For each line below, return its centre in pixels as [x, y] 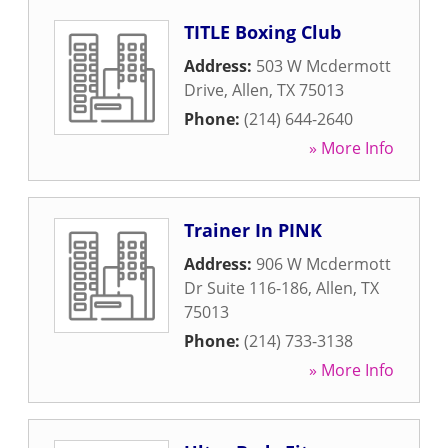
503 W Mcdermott [323, 66]
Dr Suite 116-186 [246, 288]
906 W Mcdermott [323, 264]
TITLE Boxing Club [262, 32]
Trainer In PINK [253, 230]
